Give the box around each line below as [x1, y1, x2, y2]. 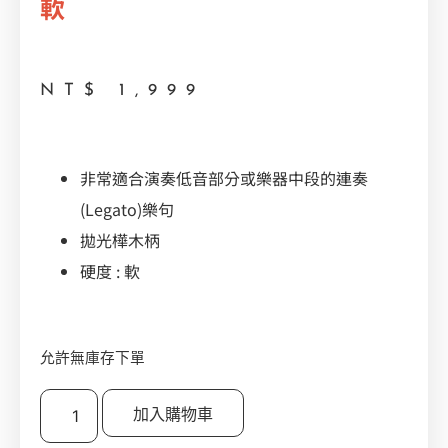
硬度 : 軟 [80, 259, 140, 284]
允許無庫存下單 [40, 349, 145, 368]
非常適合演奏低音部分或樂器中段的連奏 [80, 166, 368, 191]
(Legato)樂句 [80, 197, 174, 222]
